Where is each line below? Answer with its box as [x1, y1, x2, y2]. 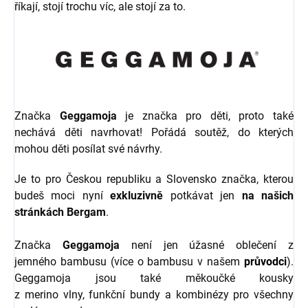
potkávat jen [163, 188, 242, 202]
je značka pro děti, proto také [116, 109, 294, 122]
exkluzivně [110, 188, 164, 202]
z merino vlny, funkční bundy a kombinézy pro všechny [14, 287, 294, 301]
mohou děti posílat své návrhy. [14, 142, 165, 155]
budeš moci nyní [14, 188, 111, 202]
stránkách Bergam [14, 205, 106, 219]
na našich [241, 188, 294, 202]
